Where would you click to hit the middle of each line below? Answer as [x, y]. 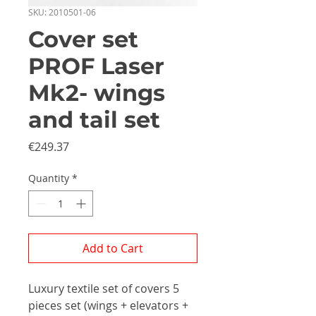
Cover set [83, 39]
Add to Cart [113, 248]
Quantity [49, 178]
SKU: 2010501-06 [62, 12]
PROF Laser [96, 66]
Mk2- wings [97, 93]
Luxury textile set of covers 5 [104, 288]
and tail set [94, 120]
